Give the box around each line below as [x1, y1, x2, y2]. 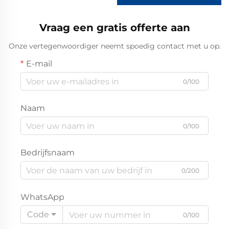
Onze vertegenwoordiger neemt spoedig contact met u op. [8, 41, 221, 51]
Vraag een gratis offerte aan [39, 21, 190, 34]
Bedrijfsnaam [20, 148, 75, 158]
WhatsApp [20, 192, 64, 202]
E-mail [26, 59, 52, 69]
